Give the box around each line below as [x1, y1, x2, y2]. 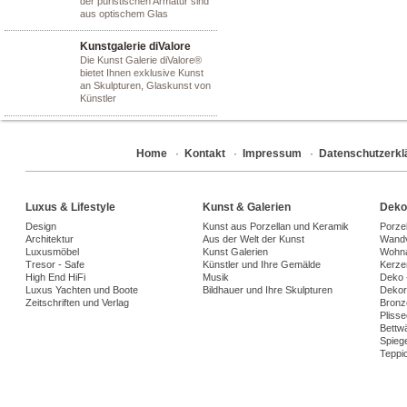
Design [25, 221, 56, 232]
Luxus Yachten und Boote [25, 284, 138, 295]
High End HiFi [25, 272, 85, 283]
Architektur [25, 233, 74, 244]
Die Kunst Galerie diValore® [80, 55, 202, 65]
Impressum [243, 147, 302, 160]
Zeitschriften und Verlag [25, 297, 129, 308]
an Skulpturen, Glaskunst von [80, 80, 211, 91]
